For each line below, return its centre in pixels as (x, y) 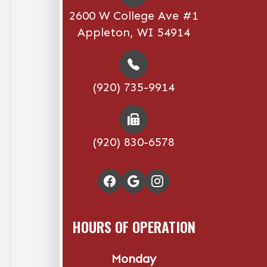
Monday (133, 258)
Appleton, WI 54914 (133, 32)
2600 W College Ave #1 (133, 15)
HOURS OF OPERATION (133, 226)
